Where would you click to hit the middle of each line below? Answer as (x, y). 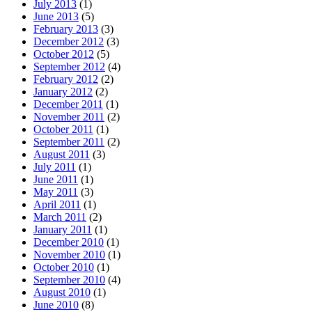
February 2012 (66, 79)
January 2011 (63, 230)
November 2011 (69, 117)
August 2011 (62, 155)
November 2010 (69, 255)
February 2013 (66, 29)
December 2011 (68, 104)
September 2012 (69, 67)
